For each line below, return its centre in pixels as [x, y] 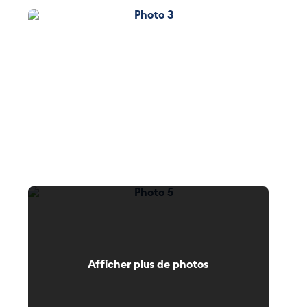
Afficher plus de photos [148, 264]
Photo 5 [164, 191]
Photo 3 [164, 14]
